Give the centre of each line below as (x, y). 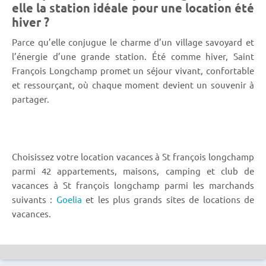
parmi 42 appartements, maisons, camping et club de (133, 170)
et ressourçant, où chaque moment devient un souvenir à (133, 84)
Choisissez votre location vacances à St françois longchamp (133, 156)
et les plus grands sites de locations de (168, 199)
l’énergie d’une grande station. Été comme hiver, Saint (133, 56)
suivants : (34, 199)
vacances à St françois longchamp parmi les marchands (133, 185)
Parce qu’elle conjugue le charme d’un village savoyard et (133, 42)
